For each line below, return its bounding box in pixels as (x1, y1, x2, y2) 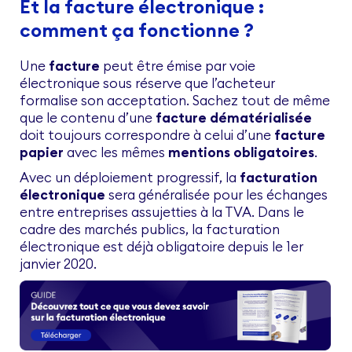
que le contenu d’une (20, 108, 156, 126)
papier (20, 143, 64, 161)
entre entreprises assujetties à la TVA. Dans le (20, 203, 304, 221)
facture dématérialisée (156, 108, 312, 126)
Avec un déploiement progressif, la (20, 168, 236, 186)
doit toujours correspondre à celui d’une (20, 126, 274, 144)
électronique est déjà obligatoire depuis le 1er (20, 237, 303, 255)
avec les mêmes (64, 143, 168, 161)
